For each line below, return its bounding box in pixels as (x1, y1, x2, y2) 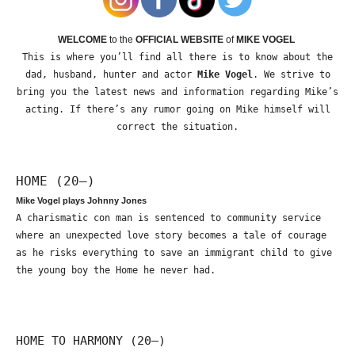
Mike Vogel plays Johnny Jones (16, 196, 147, 206)
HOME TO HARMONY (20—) (16, 334, 166, 348)
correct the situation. (116, 121, 239, 133)
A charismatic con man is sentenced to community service (16, 212, 321, 224)
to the (109, 34, 136, 46)
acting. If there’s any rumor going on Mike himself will (25, 104, 330, 116)
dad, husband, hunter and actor (25, 69, 197, 81)
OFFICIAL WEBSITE (136, 34, 223, 46)
